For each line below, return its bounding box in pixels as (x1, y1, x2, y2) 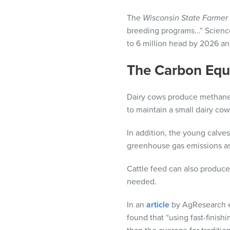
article (146, 200, 169, 210)
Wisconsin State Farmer (143, 13, 228, 23)
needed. (127, 177, 157, 187)
